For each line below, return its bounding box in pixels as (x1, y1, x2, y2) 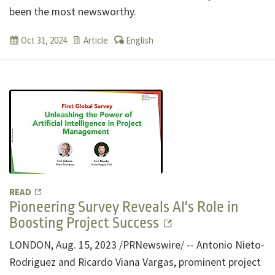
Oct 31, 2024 (20, 34, 67, 46)
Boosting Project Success (9, 214, 162, 231)
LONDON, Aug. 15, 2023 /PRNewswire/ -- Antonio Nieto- (9, 238, 265, 252)
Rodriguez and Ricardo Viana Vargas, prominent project (9, 255, 261, 269)
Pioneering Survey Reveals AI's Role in (9, 198, 239, 215)
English (124, 34, 154, 46)
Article (81, 34, 108, 46)
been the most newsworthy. (9, 4, 136, 18)
